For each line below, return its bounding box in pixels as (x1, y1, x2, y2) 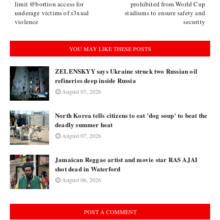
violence (15, 17, 39, 26)
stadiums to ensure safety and (125, 8, 205, 17)
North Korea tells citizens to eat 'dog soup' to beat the (55, 110, 208, 120)
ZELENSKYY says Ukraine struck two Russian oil (55, 66, 197, 76)
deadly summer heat (55, 120, 113, 129)
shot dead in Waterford (55, 164, 121, 173)
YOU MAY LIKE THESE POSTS (69, 45, 151, 53)
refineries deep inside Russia (55, 76, 136, 85)
